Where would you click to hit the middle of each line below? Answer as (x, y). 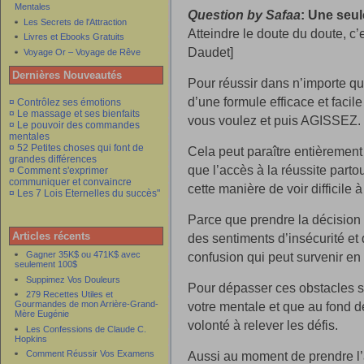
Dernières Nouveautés (67, 75)
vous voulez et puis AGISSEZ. (274, 120)
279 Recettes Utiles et (69, 295)
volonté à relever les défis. (263, 325)
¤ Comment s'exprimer (58, 171)
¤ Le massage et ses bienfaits (74, 114)
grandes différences (53, 159)
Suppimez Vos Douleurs (73, 279)
